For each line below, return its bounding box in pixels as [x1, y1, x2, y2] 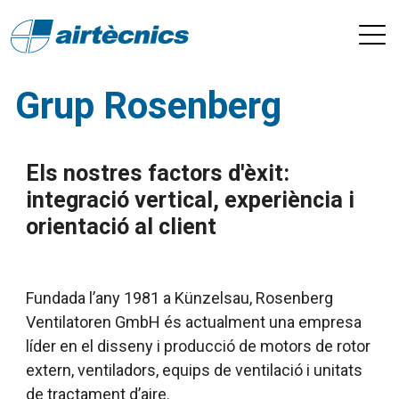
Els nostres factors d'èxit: [26, 160, 289, 186]
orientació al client [26, 214, 216, 240]
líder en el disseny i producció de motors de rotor [26, 337, 370, 355]
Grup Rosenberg [15, 84, 281, 127]
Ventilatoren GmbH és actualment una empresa [26, 313, 362, 331]
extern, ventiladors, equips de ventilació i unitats [26, 361, 362, 379]
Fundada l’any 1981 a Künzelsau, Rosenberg [26, 289, 333, 307]
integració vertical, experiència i [26, 187, 354, 213]
